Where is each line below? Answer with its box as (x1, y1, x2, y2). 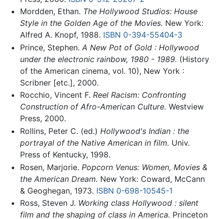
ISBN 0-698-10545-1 (96, 185, 173, 196)
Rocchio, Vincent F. (20, 90, 93, 100)
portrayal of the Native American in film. (20, 138, 169, 148)
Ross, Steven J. (20, 198, 78, 208)
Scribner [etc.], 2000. (20, 77, 99, 88)
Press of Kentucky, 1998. (20, 150, 110, 160)
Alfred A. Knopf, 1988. (20, 30, 103, 40)
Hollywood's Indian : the (100, 126, 189, 136)
